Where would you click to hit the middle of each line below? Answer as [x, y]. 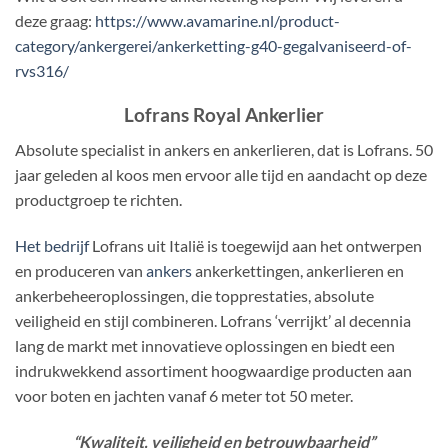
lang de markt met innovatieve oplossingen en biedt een [205, 345]
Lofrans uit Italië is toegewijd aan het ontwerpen [255, 245]
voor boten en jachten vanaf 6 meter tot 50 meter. [184, 395]
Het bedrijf [52, 245]
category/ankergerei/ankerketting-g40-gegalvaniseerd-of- [213, 45]
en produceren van [80, 270]
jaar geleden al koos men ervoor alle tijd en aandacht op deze [221, 175]
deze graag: [55, 20]
